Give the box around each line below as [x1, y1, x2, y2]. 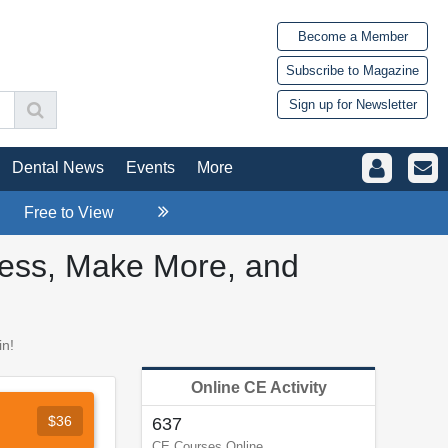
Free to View [24, 203, 114, 221]
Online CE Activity [190, 378, 327, 396]
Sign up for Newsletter [288, 97, 417, 113]
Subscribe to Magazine [286, 63, 419, 79]
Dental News [12, 158, 104, 176]
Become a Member [297, 29, 408, 45]
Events [126, 158, 175, 176]
